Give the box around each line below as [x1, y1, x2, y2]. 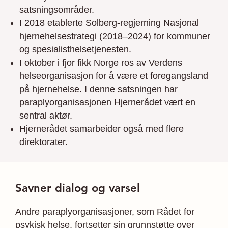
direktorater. [19, 137, 68, 148]
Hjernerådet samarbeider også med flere [19, 124, 184, 134]
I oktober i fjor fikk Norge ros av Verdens [19, 58, 182, 68]
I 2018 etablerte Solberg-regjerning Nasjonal [19, 18, 199, 28]
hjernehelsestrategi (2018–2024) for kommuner [19, 31, 210, 42]
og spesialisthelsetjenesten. [19, 44, 131, 55]
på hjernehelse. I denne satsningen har [19, 84, 178, 95]
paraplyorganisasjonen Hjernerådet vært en [19, 97, 195, 108]
